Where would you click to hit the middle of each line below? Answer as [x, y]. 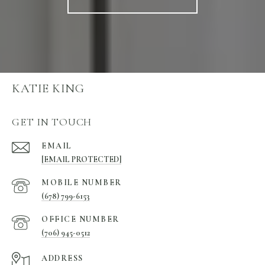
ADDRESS [62, 258]
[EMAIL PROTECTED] [81, 160]
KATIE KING [48, 89]
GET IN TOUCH [52, 122]
